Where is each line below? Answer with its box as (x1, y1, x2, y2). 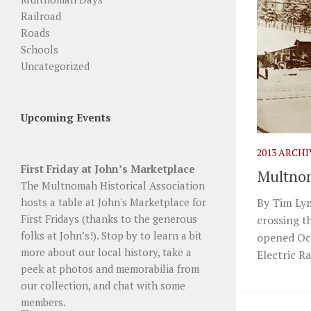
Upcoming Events (21, 110, 111, 124)
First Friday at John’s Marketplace (21, 161, 195, 176)
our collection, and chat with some (21, 278, 185, 292)
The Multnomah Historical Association (21, 178, 205, 192)
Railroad (21, 8, 61, 23)
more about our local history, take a (21, 244, 192, 259)
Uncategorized (21, 58, 90, 73)
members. (21, 294, 66, 309)
